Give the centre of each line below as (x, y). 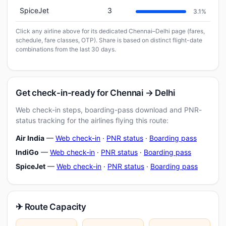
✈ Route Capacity (51, 207)
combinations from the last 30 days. (66, 49)
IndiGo (27, 152)
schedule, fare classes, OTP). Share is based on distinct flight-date (109, 40)
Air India (30, 138)
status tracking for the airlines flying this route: (92, 120)
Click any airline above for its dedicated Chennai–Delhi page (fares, (110, 31)
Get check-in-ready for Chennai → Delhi (95, 93)
